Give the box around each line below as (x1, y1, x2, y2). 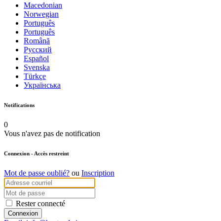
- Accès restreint (30, 150, 69, 156)
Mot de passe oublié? (4, 168, 70, 177)
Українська (24, 80, 61, 89)
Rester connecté (16, 199, 65, 208)
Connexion (4, 150, 30, 156)
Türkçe (24, 72, 46, 80)
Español (24, 54, 49, 63)
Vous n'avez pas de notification (4, 129, 100, 138)
